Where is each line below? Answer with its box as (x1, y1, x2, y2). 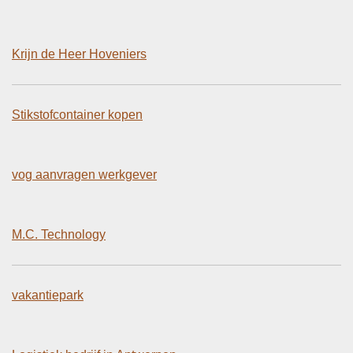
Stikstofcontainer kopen (12, 107, 143, 121)
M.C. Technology (12, 227, 106, 241)
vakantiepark (12, 288, 84, 302)
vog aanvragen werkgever (12, 167, 157, 181)
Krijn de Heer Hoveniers (12, 46, 147, 61)
